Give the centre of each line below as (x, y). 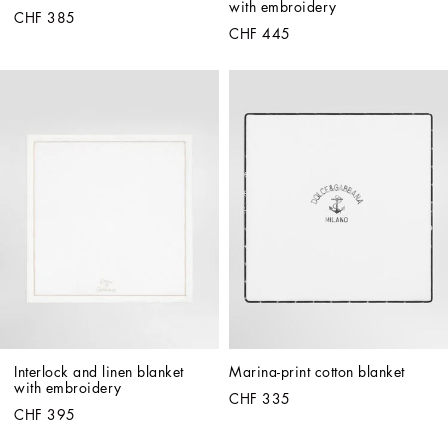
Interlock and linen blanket (99, 371)
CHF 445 (260, 33)
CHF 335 (260, 398)
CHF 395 (45, 414)
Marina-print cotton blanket (317, 371)
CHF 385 (45, 17)
